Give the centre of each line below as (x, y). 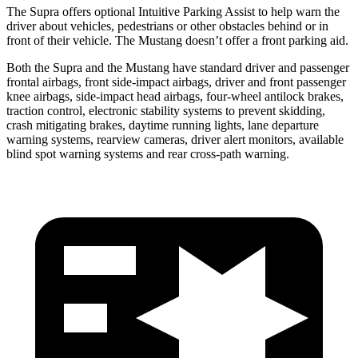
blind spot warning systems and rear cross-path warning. (148, 153)
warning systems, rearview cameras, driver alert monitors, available (175, 139)
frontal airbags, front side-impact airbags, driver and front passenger (176, 82)
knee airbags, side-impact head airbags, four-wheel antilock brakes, (175, 96)
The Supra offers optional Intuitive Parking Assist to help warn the (173, 11)
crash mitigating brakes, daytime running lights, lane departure (163, 125)
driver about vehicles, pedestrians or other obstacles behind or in (167, 26)
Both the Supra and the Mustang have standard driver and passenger (178, 67)
